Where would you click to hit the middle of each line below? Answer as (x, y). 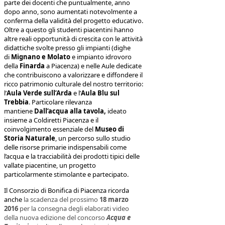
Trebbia (16, 102)
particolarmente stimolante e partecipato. (67, 174)
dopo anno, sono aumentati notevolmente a (71, 11)
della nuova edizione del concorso (55, 218)
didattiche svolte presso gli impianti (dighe (67, 47)
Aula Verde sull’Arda (39, 93)
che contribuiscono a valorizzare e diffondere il (73, 75)
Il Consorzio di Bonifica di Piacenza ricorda (67, 191)
